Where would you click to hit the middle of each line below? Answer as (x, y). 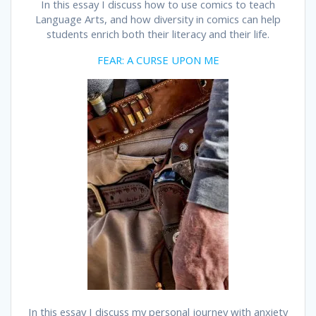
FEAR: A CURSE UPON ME (158, 60)
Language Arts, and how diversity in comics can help (158, 19)
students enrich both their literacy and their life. (158, 34)
